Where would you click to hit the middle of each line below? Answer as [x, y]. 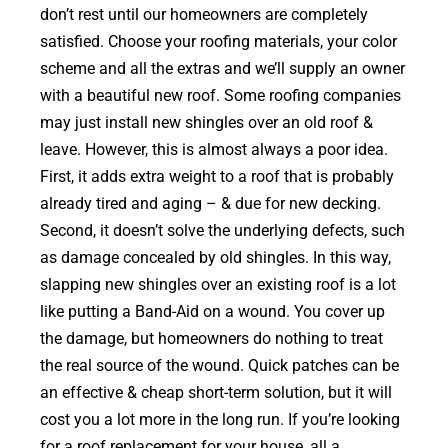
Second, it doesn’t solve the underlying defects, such [222, 230]
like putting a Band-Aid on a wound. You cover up [212, 311]
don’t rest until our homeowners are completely [204, 14]
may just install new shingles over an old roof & [206, 122]
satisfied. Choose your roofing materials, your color [218, 41]
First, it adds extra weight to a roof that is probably [217, 176]
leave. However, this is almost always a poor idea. [214, 149]
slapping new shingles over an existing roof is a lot [218, 284]
